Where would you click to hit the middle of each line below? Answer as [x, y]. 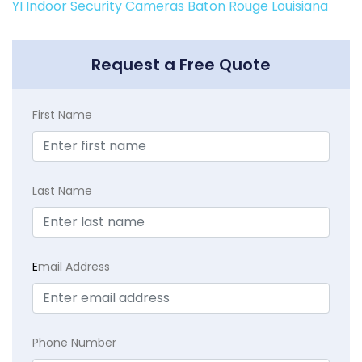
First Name [62, 115]
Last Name [62, 191]
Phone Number [74, 343]
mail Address [74, 267]
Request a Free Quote [181, 65]
